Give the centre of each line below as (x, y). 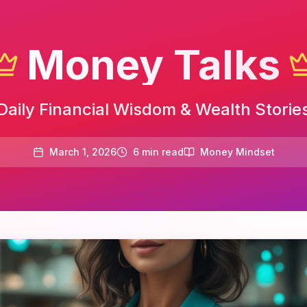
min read (161, 152)
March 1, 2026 (83, 152)
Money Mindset (237, 152)
